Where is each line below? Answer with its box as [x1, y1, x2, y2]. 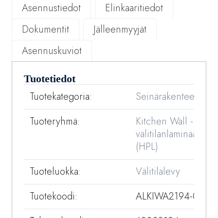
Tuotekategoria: [30, 90, 92, 104]
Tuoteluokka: [30, 164, 81, 179]
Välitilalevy [136, 164, 180, 179]
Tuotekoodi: [30, 189, 77, 204]
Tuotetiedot [24, 73, 75, 85]
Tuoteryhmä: [30, 114, 80, 129]
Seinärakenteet [136, 90, 197, 104]
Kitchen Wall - [136, 114, 193, 129]
